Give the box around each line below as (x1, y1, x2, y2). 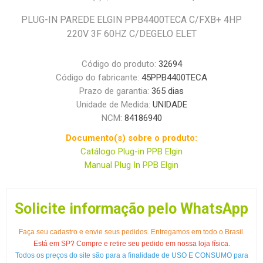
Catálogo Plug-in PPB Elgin (80, 146, 183, 157)
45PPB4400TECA (141, 72, 207, 83)
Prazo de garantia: (79, 86, 151, 97)
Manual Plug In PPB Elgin (85, 160, 178, 171)
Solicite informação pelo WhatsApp (15, 200, 248, 218)
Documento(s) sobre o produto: (66, 133, 197, 144)
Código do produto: (81, 59, 156, 70)
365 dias (151, 86, 184, 97)
